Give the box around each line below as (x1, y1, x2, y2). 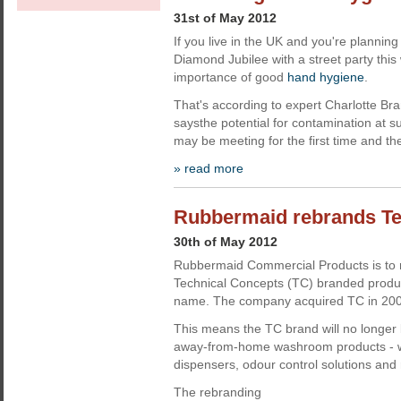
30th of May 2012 (174, 235, 277, 249)
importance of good (174, 70, 287, 84)
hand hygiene (287, 70, 364, 84)
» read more (174, 161, 243, 175)
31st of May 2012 (174, 11, 277, 25)
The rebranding (174, 385, 261, 399)
